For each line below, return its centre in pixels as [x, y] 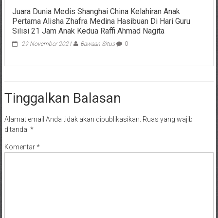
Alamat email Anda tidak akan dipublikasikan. [73, 119]
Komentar [20, 147]
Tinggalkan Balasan [62, 98]
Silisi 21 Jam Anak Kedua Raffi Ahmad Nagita [88, 31]
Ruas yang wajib [167, 119]
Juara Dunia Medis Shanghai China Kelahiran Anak [96, 12]
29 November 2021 [46, 44]
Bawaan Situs [97, 44]
